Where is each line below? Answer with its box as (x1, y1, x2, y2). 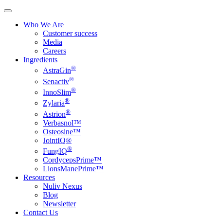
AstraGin (43, 66, 71, 75)
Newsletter (43, 199, 76, 208)
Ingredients (23, 55, 57, 64)
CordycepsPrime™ (43, 155, 102, 164)
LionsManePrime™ (43, 164, 104, 173)
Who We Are (23, 20, 64, 29)
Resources (23, 173, 55, 182)
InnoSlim (43, 88, 71, 96)
